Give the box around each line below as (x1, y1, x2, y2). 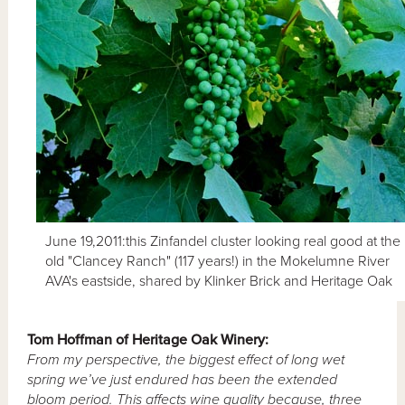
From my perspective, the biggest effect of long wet (27, 350, 345, 369)
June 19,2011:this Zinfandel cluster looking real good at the (45, 231, 401, 250)
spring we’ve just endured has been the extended (27, 370, 338, 389)
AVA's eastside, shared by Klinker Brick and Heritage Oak (45, 271, 393, 290)
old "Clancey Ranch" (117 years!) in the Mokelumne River (45, 251, 391, 270)
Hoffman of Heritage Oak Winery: (53, 330, 269, 349)
